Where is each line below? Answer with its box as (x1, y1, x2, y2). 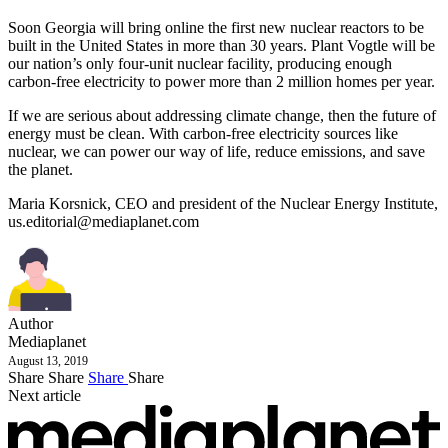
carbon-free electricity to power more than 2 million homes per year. (8, 73, 435, 90)
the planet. (8, 161, 73, 178)
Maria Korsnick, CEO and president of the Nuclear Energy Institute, (8, 195, 438, 212)
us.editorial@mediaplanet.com (8, 213, 199, 230)
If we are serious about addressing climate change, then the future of (8, 107, 436, 124)
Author (8, 315, 53, 332)
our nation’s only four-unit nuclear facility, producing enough (8, 55, 392, 72)
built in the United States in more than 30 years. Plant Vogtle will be (8, 37, 435, 54)
